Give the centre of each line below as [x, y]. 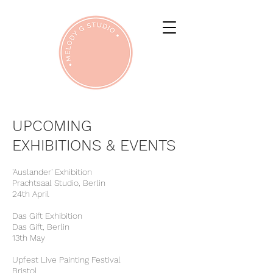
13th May [29, 238]
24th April [31, 194]
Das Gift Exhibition [47, 216]
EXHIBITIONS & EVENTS [94, 145]
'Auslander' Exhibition [52, 172]
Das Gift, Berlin [41, 227]
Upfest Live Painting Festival [66, 260]
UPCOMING [52, 126]
